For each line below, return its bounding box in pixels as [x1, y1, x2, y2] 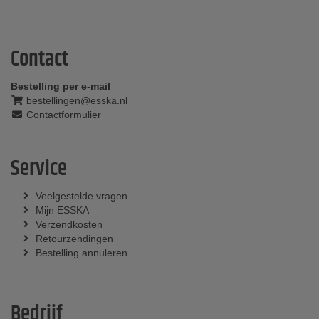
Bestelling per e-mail [11, 80, 110, 92]
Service [11, 153, 67, 185]
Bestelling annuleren [36, 247, 127, 258]
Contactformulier [23, 109, 101, 120]
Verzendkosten [36, 219, 103, 230]
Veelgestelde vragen [36, 190, 127, 202]
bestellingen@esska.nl [23, 95, 127, 106]
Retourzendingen [36, 233, 113, 244]
